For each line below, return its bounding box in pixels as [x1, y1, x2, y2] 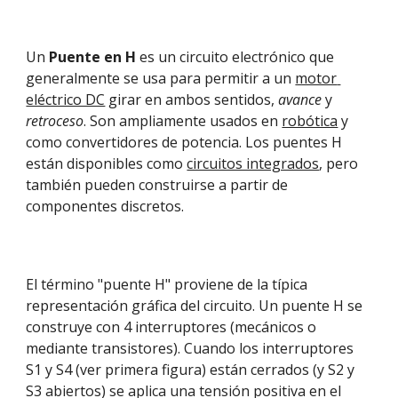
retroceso [26, 111, 84, 131]
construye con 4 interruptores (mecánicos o [26, 317, 317, 337]
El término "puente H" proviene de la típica [26, 275, 308, 294]
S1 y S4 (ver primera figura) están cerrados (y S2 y [26, 360, 355, 379]
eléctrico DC [26, 90, 106, 109]
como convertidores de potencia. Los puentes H [26, 132, 343, 152]
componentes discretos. [26, 196, 185, 216]
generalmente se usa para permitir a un [26, 68, 296, 88]
